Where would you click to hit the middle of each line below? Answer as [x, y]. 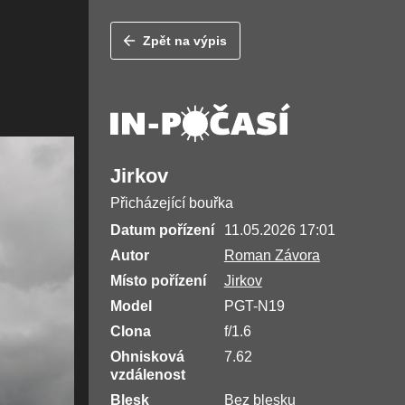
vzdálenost [147, 375]
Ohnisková [147, 357]
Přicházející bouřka [171, 203]
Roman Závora [272, 256]
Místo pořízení [158, 281]
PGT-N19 [254, 306]
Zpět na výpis [185, 41]
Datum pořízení [162, 231]
